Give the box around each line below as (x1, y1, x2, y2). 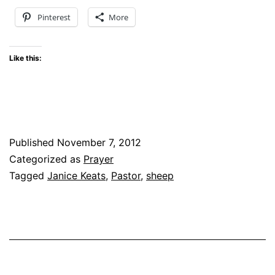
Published (9, 136, 57, 149)
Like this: (9, 53, 42, 63)
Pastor (111, 169, 141, 182)
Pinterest (37, 11, 71, 23)
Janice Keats (47, 169, 106, 182)
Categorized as (9, 152, 83, 165)
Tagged (9, 169, 47, 182)
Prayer (83, 152, 114, 165)
